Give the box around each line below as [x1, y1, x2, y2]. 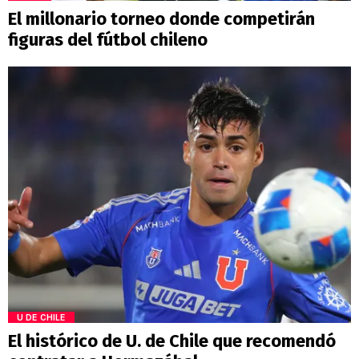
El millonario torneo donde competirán [8, 7, 315, 30]
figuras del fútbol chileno [8, 28, 208, 50]
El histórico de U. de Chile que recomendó [8, 330, 336, 353]
